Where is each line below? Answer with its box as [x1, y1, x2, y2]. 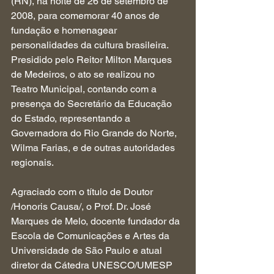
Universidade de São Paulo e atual [11, 245, 165, 256]
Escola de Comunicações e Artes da [11, 230, 172, 242]
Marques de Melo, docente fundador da [11, 215, 182, 227]
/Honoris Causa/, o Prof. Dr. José [11, 201, 154, 212]
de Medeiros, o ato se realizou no [11, 68, 157, 80]
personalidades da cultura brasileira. [11, 39, 171, 51]
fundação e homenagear [11, 24, 119, 36]
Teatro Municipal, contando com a [11, 83, 159, 95]
